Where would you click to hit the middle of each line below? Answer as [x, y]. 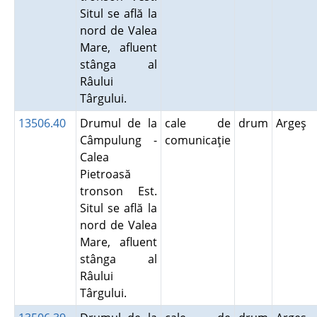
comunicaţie [197, 140]
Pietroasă [105, 174]
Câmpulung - [118, 140]
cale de [197, 123]
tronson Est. [118, 191]
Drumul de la [118, 123]
